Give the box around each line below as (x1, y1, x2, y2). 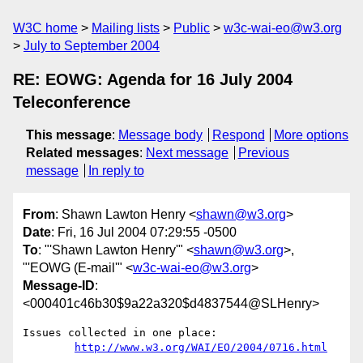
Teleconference (13, 93, 130, 111)
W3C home (13, 21, 78, 35)
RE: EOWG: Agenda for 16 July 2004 (13, 70, 293, 88)
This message (26, 128, 112, 142)
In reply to (88, 164, 144, 177)
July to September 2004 (23, 39, 160, 53)
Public (173, 21, 210, 35)
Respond (211, 128, 265, 142)
